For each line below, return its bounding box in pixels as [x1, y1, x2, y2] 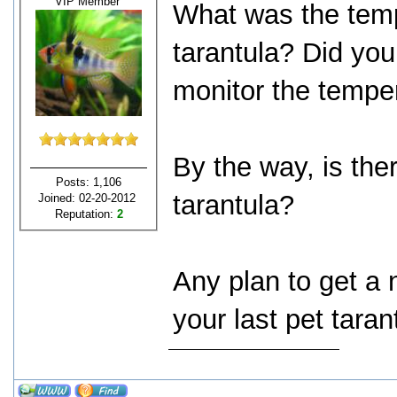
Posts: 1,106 [56, 175, 121, 189]
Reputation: [54, 206, 117, 221]
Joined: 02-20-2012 [38, 191, 139, 205]
